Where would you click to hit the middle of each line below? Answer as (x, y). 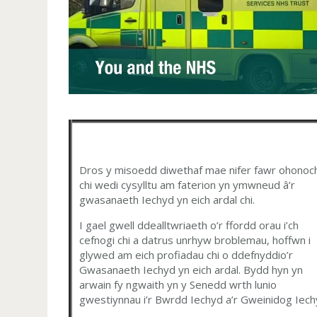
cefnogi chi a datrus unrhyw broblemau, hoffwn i (195, 240)
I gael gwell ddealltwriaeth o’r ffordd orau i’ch (189, 225)
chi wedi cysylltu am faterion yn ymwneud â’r (188, 185)
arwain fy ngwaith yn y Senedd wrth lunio (178, 285)
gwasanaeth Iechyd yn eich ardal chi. (167, 200)
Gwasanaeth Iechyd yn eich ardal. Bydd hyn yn (191, 270)
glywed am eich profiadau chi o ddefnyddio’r (186, 255)
